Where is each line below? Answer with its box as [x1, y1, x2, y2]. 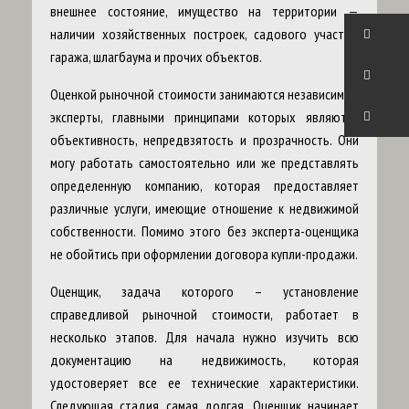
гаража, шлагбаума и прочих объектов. [50, 47, 262, 66]
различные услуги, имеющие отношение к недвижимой [50, 199, 359, 217]
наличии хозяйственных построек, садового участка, [50, 25, 359, 43]
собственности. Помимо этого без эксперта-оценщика [50, 222, 359, 240]
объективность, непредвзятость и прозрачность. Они [50, 131, 359, 149]
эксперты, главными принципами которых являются [50, 108, 359, 126]
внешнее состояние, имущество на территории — [50, 2, 359, 20]
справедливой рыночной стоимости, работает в [50, 305, 359, 323]
